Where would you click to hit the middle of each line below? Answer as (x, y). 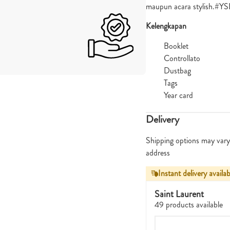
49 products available (189, 204)
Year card (178, 95)
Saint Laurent (179, 194)
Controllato (182, 58)
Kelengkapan (166, 26)
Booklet (176, 46)
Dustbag (177, 70)
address (158, 152)
